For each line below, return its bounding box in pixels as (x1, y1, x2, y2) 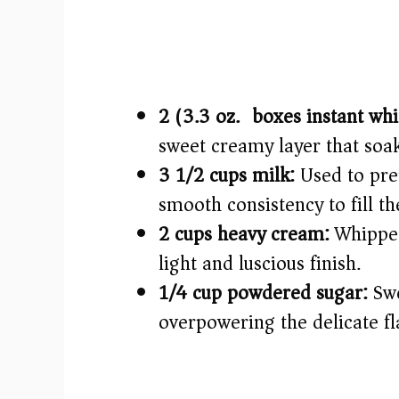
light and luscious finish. (159, 247, 361, 281)
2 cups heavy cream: (159, 217, 330, 252)
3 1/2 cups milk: (159, 159, 295, 193)
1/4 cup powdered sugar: (159, 276, 368, 311)
